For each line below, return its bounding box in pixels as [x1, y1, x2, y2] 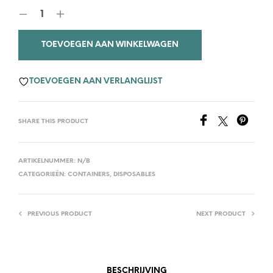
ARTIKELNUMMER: [18, 157, 77, 165]
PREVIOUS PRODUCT [27, 210, 92, 218]
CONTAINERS [68, 171, 110, 178]
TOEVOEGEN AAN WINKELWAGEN [41, 40, 179, 49]
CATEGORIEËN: [18, 171, 68, 178]
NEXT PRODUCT [196, 210, 246, 218]
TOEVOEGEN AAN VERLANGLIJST [29, 77, 162, 86]
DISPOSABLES [113, 171, 155, 178]
